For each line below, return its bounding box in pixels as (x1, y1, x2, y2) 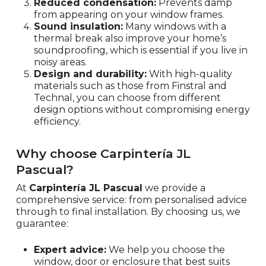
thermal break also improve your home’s (33, 33, 226, 45)
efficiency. (33, 116, 81, 128)
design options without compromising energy (33, 104, 250, 116)
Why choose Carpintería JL (15, 146, 191, 161)
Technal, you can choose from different (33, 92, 221, 104)
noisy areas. (33, 56, 87, 68)
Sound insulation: (33, 21, 123, 33)
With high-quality (146, 68, 232, 80)
